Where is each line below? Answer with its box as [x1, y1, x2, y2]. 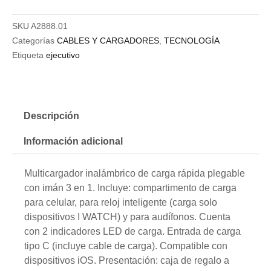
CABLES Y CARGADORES [57, 35, 159, 45]
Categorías [12, 35, 54, 45]
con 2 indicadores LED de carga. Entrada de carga [24, 226, 241, 237]
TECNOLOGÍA [164, 35, 220, 45]
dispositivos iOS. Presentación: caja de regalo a [24, 255, 229, 266]
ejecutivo [46, 50, 80, 60]
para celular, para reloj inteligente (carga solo [24, 197, 217, 207]
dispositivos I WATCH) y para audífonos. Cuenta [24, 211, 230, 222]
